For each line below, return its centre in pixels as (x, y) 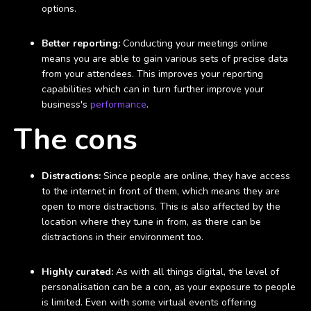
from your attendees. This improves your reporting (152, 74)
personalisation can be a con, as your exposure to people (169, 287)
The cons (76, 140)
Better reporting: (82, 43)
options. (59, 9)
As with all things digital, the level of (197, 272)
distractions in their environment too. (123, 237)
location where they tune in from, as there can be (151, 222)
